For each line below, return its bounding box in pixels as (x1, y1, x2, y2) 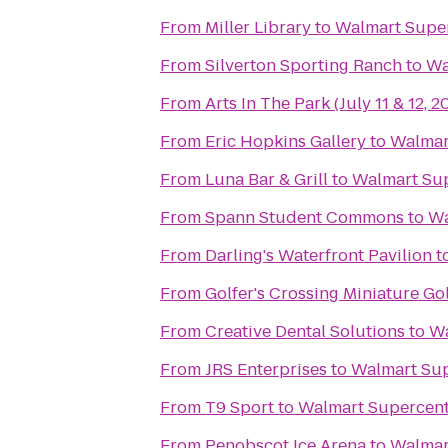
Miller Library (205, 16, 311, 39)
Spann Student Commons (205, 206, 404, 229)
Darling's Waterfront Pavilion (205, 244, 432, 267)
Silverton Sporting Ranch (205, 54, 402, 77)
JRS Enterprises (205, 358, 327, 381)
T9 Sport (205, 396, 274, 419)
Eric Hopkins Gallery (205, 130, 366, 153)
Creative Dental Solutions (205, 320, 405, 343)
